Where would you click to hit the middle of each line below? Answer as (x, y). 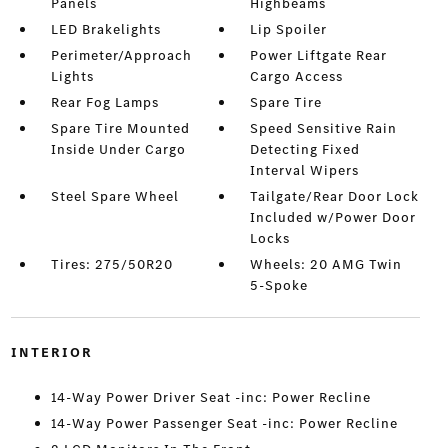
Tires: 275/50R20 (111, 265)
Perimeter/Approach (121, 56)
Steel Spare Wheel (114, 197)
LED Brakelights (105, 30)
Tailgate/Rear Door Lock (335, 197)
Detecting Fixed (305, 150)
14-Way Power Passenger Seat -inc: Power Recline (224, 424)
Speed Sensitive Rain (324, 129)
